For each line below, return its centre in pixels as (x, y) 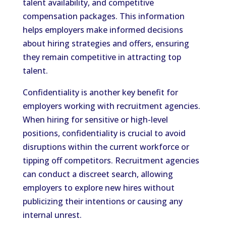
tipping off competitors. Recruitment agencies (111, 160)
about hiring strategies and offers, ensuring (106, 43)
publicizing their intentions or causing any (102, 201)
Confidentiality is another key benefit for (100, 92)
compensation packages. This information (103, 16)
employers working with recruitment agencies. (111, 106)
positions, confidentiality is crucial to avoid (104, 133)
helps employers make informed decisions (103, 30)
